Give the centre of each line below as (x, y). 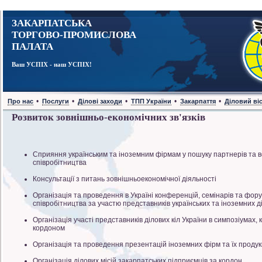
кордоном (49, 228)
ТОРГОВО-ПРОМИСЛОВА (74, 35)
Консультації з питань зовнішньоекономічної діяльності (124, 179)
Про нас (20, 101)
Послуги (56, 101)
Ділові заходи (100, 101)
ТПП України (151, 101)
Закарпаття (198, 101)
